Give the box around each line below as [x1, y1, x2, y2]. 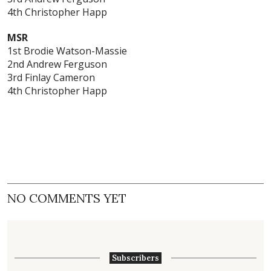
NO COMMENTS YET [7, 191, 126, 206]
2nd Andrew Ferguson [7, 57, 107, 71]
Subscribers [112, 253, 159, 264]
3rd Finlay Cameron [7, 71, 95, 85]
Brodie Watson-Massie [24, 44, 127, 58]
